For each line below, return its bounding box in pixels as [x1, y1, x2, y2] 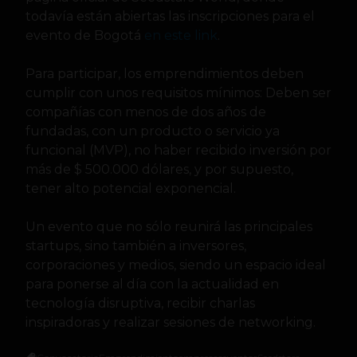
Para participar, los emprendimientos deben [25, 65, 304, 81]
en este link [144, 27, 218, 43]
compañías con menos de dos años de [25, 104, 266, 120]
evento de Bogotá [25, 27, 144, 43]
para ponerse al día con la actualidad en [25, 276, 279, 292]
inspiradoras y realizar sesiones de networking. [25, 314, 316, 330]
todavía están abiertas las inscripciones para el [25, 8, 315, 24]
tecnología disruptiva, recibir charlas [25, 295, 255, 311]
